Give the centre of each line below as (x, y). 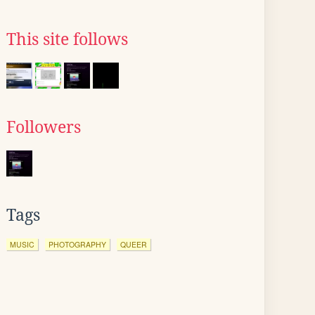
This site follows (67, 39)
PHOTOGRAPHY (77, 244)
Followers (44, 127)
